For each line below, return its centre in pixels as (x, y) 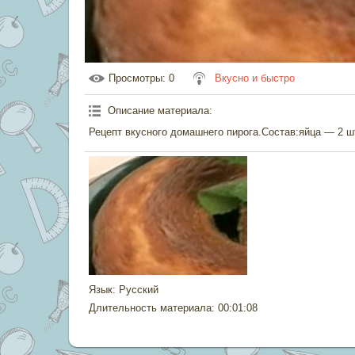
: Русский (136, 290)
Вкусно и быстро (255, 78)
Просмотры (136, 78)
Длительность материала (150, 308)
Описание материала (158, 111)
